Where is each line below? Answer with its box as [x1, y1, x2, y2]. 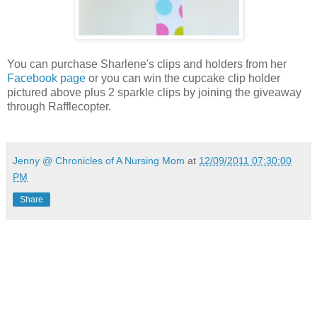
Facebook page [7, 71, 86, 84]
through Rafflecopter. [7, 100, 114, 113]
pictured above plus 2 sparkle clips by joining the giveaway [7, 86, 301, 98]
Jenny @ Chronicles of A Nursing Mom [13, 154, 185, 166]
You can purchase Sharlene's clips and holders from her [7, 57, 287, 70]
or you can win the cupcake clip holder [86, 71, 280, 84]
